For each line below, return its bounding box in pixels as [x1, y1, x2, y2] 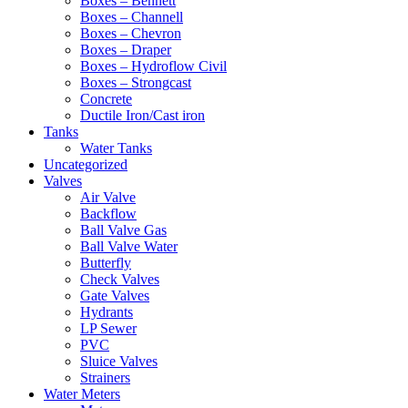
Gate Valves [80, 287, 149, 303]
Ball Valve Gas [80, 221, 167, 238]
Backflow [80, 205, 137, 221]
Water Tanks [80, 139, 152, 156]
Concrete [80, 90, 132, 107]
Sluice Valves [80, 352, 158, 369]
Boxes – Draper [80, 41, 171, 57]
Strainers [80, 369, 130, 385]
